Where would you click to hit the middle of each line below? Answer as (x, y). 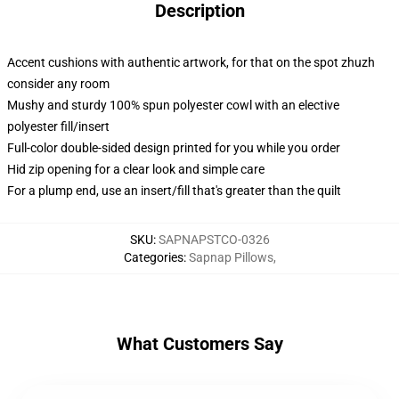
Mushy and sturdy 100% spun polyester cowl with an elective (173, 105)
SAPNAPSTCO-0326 (214, 240)
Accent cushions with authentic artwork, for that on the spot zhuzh (191, 62)
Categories (153, 257)
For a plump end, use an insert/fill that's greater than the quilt (174, 191)
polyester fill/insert (58, 126)
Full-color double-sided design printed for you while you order (174, 148)
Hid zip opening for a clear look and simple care (136, 169)
